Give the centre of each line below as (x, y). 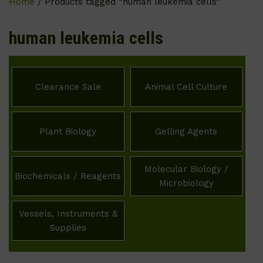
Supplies (68, 228)
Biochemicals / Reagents (68, 176)
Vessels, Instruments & (68, 214)
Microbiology (186, 183)
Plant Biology (68, 131)
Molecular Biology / (186, 169)
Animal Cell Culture (186, 87)
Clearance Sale (68, 87)
